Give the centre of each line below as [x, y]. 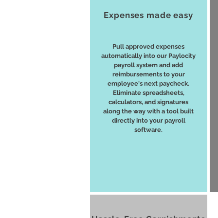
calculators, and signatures [148, 102]
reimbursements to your [148, 74]
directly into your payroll [148, 120]
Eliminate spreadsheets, [148, 93]
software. [148, 130]
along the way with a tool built [148, 111]
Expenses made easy [148, 15]
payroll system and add [148, 65]
